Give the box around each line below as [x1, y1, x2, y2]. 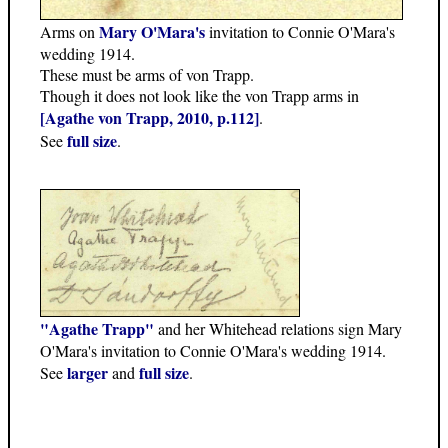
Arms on [40, 20, 99, 42]
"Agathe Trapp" [40, 317, 154, 341]
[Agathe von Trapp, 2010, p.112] [40, 105, 259, 129]
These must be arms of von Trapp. [40, 63, 254, 85]
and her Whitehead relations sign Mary [154, 318, 402, 340]
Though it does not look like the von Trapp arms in [40, 84, 359, 106]
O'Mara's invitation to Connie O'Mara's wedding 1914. [40, 340, 386, 362]
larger [67, 361, 108, 385]
